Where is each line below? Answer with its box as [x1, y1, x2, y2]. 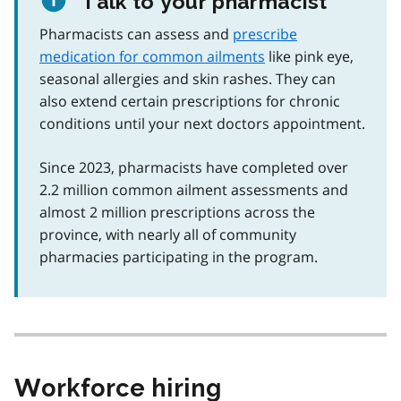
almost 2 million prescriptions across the [39, 202, 315, 223]
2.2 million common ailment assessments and [39, 180, 348, 200]
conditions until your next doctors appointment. [39, 114, 365, 134]
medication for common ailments [39, 47, 265, 67]
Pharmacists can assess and [39, 24, 233, 45]
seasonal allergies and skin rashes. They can [39, 69, 336, 90]
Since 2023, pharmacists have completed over [39, 158, 348, 178]
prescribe [233, 24, 297, 45]
